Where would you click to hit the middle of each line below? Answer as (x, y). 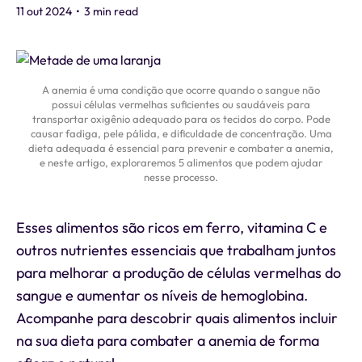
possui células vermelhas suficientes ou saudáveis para (181, 104)
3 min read (110, 11)
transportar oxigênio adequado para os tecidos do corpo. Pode (181, 119)
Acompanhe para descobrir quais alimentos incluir (177, 318)
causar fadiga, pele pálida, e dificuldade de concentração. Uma (181, 133)
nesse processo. (181, 177)
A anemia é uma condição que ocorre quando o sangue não (181, 90)
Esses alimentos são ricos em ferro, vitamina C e (172, 227)
